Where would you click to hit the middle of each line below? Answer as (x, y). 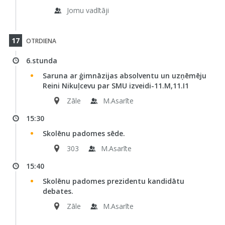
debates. (58, 191)
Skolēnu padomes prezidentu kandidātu (113, 181)
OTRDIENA (40, 41)
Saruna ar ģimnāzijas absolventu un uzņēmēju (124, 76)
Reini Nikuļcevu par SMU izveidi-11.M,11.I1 (116, 86)
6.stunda (41, 61)
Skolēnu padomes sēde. (84, 133)
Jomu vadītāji (88, 10)
